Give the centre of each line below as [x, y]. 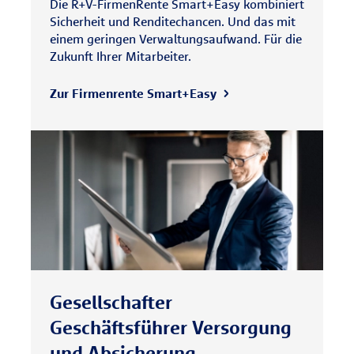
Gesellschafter [111, 302]
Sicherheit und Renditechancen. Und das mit [173, 21]
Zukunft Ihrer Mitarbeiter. [121, 56]
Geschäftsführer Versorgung [171, 327]
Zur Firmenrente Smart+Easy [133, 93]
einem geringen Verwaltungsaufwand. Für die [176, 39]
